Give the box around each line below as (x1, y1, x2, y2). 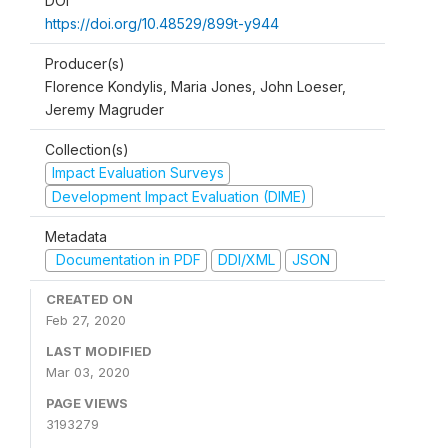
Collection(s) (45, 141, 129, 158)
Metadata (45, 228, 107, 245)
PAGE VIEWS (46, 394, 128, 411)
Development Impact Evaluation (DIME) (51, 187, 307, 205)
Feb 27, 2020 (46, 311, 126, 328)
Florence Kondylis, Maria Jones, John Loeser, (45, 78, 346, 95)
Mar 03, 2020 (46, 363, 130, 380)
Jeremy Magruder (45, 101, 164, 118)
